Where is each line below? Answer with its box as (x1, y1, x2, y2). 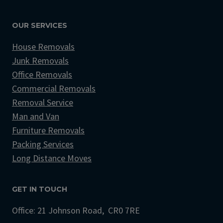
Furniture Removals (12, 124, 85, 136)
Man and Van (12, 111, 59, 122)
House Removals (12, 41, 75, 53)
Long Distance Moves (12, 152, 92, 164)
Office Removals (12, 69, 72, 81)
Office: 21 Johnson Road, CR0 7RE (12, 205, 140, 217)
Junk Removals (12, 55, 69, 67)
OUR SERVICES (12, 21, 67, 30)
